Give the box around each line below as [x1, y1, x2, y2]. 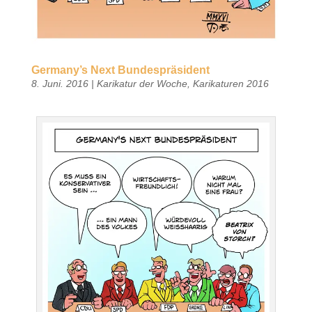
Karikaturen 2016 [192, 78, 269, 90]
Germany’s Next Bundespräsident [31, 64, 210, 77]
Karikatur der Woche [96, 78, 187, 90]
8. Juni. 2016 [31, 78, 88, 90]
